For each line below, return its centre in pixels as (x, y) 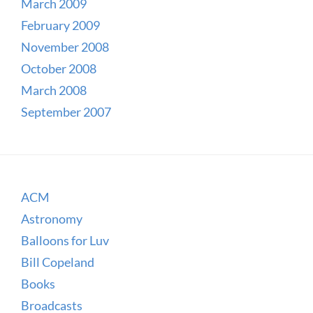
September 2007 (66, 111)
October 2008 (59, 68)
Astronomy (52, 218)
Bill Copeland (58, 262)
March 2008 (54, 90)
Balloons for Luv (65, 240)
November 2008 (65, 46)
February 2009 (60, 25)
